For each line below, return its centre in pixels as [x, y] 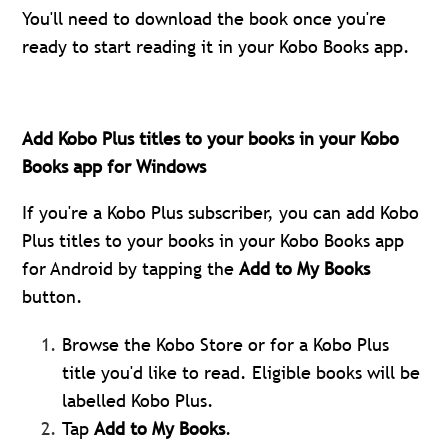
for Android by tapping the [131, 268]
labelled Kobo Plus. [138, 400]
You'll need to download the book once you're [204, 18]
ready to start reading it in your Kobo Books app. [216, 46]
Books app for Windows [114, 166]
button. [53, 296]
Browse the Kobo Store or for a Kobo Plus [226, 344]
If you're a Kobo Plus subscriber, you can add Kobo [221, 212]
